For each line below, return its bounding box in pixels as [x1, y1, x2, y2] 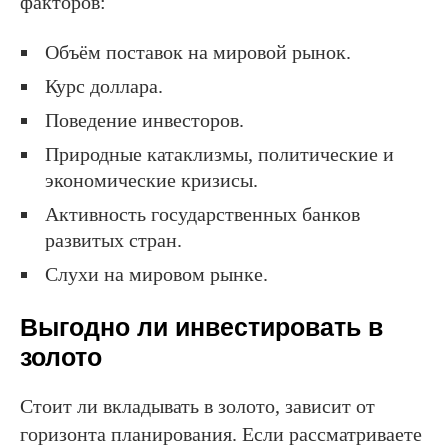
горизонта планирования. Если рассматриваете [20, 422, 422, 445]
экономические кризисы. [45, 168, 258, 191]
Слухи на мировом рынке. [45, 262, 268, 285]
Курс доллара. [45, 74, 163, 97]
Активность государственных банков [45, 202, 360, 225]
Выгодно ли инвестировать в [20, 312, 383, 341]
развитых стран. [45, 228, 182, 251]
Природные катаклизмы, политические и [45, 142, 394, 165]
